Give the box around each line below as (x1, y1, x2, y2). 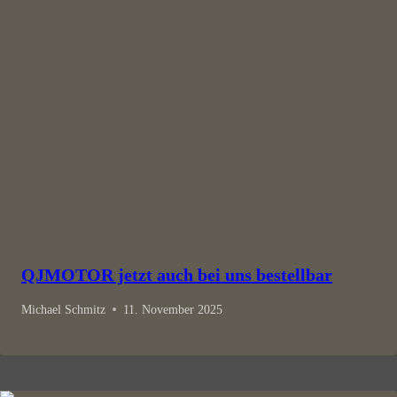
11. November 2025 (123, 302, 222, 316)
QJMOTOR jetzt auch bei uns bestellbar (21, 265, 332, 285)
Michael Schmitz (21, 302, 105, 316)
